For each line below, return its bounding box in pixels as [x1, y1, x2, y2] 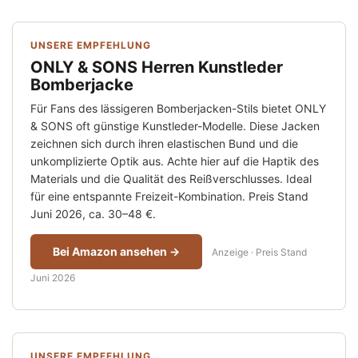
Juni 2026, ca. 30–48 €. [30, 207, 156, 221]
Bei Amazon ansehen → [53, 245, 180, 259]
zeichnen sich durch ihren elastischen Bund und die [30, 137, 298, 151]
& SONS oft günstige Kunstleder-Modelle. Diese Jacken [30, 119, 320, 133]
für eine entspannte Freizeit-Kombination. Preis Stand [30, 189, 308, 204]
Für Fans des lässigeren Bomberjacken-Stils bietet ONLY [30, 101, 326, 116]
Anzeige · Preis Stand [212, 246, 307, 259]
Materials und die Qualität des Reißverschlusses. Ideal [30, 172, 312, 186]
